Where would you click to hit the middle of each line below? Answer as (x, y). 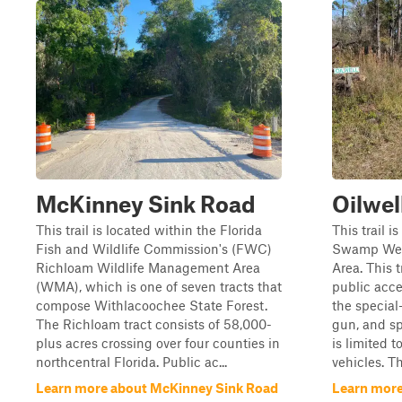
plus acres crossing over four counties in (158, 343)
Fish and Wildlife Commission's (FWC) (154, 249)
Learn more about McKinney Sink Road (157, 388)
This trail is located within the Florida (149, 230)
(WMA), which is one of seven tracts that (159, 286)
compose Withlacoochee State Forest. (152, 305)
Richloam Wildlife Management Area (148, 267)
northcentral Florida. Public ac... (131, 362)
